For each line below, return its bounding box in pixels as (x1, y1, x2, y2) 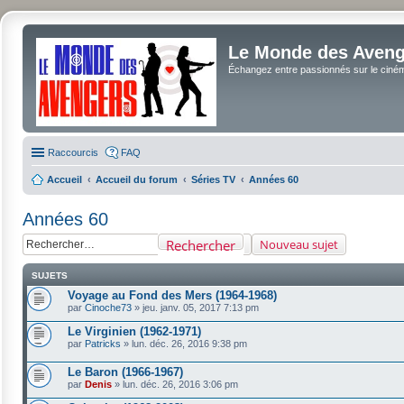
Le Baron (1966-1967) (68, 365, 183, 379)
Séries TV (191, 174, 235, 185)
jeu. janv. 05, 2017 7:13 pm (142, 302, 259, 313)
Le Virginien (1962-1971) (68, 325, 201, 338)
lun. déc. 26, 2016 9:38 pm (132, 338, 247, 349)
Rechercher (166, 236, 235, 254)
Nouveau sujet (260, 236, 338, 252)
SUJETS (32, 271, 68, 280)
